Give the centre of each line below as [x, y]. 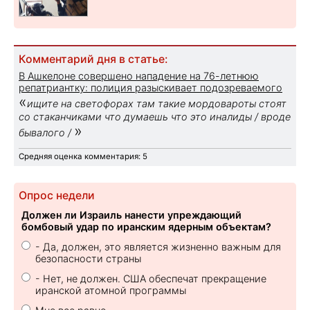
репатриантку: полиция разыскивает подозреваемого [151, 87]
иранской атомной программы [111, 290]
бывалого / [46, 132]
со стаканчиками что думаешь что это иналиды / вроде [155, 116]
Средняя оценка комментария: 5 [83, 156]
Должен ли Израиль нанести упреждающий [131, 215]
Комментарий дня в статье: [93, 59]
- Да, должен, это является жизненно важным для [158, 246]
